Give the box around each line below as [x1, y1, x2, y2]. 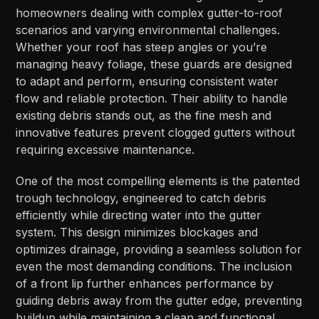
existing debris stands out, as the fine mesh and [16, 108, 272, 123]
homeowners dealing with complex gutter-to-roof [16, 6, 283, 21]
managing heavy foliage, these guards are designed [16, 57, 293, 72]
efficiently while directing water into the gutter [16, 208, 262, 223]
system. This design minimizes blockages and [16, 225, 258, 240]
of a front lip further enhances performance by [16, 276, 274, 291]
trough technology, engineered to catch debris [16, 191, 267, 206]
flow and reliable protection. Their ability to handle [16, 91, 288, 106]
